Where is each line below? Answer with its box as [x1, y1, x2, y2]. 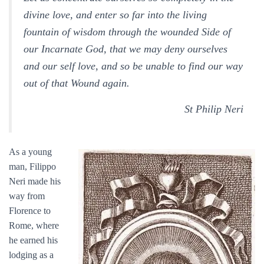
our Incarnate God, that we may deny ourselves [24, 43, 227, 55]
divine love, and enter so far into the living [24, 9, 207, 21]
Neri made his [9, 176, 61, 186]
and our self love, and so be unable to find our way [24, 60, 243, 72]
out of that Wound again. [24, 77, 130, 89]
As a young [9, 147, 52, 157]
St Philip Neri [184, 103, 243, 115]
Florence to [9, 206, 51, 216]
